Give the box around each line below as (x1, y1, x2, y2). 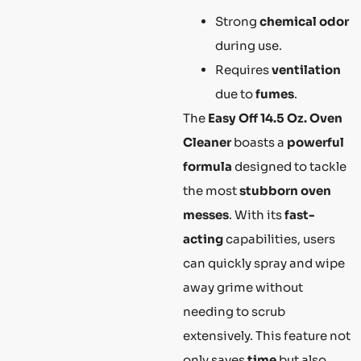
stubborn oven (239, 182, 331, 198)
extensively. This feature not (183, 327, 351, 343)
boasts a (231, 134, 287, 150)
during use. (215, 37, 282, 53)
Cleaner (183, 134, 231, 150)
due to (215, 85, 255, 102)
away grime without (183, 279, 303, 295)
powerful (287, 134, 344, 150)
